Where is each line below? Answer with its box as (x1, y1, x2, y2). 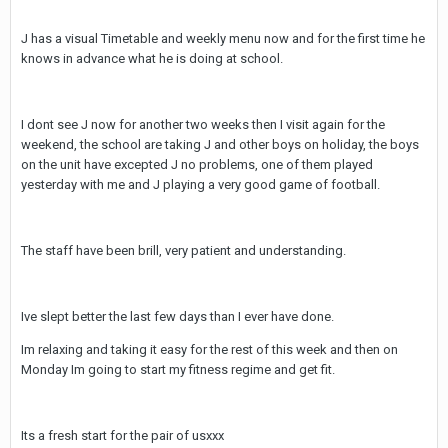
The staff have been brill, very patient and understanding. (21, 243, 346, 258)
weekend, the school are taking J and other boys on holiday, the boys (21, 137, 419, 152)
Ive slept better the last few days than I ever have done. (21, 309, 334, 324)
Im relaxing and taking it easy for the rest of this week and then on (21, 342, 398, 357)
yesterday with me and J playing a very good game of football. (21, 177, 380, 192)
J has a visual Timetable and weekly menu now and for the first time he (21, 31, 425, 46)
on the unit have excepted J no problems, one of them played (21, 157, 373, 172)
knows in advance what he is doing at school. (21, 51, 283, 66)
